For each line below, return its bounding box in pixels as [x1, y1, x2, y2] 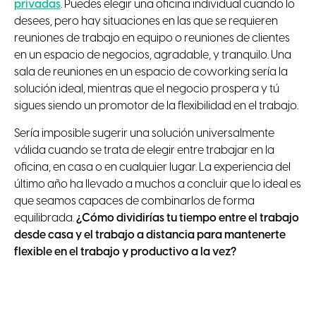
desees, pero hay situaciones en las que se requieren [14, 16, 278, 28]
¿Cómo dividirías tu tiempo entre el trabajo [76, 212, 299, 225]
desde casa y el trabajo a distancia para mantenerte [14, 229, 286, 242]
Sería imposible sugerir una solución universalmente [14, 128, 274, 140]
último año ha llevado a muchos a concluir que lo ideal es [14, 178, 301, 191]
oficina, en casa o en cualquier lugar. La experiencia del [14, 162, 291, 174]
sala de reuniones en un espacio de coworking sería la [14, 66, 288, 79]
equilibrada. [14, 212, 76, 225]
